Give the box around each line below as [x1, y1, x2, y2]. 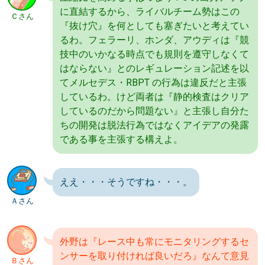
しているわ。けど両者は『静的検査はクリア [60, 91, 249, 102]
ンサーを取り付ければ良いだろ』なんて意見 [60, 250, 249, 261]
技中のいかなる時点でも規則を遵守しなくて [60, 49, 249, 60]
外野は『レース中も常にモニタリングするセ [60, 236, 249, 247]
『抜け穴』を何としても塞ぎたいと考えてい [60, 20, 249, 31]
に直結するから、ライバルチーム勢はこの [60, 6, 240, 17]
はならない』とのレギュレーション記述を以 [60, 63, 249, 74]
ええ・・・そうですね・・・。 [60, 176, 192, 188]
